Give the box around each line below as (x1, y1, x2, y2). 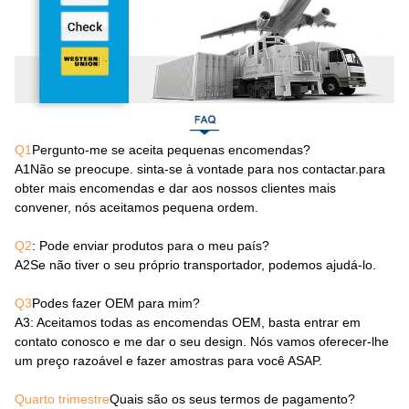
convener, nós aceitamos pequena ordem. (15, 199, 258, 215)
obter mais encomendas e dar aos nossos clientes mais (15, 180, 336, 195)
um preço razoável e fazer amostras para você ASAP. (15, 352, 322, 368)
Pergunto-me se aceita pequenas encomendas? (32, 142, 310, 157)
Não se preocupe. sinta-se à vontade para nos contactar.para (30, 161, 385, 176)
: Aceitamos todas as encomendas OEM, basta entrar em (30, 314, 361, 330)
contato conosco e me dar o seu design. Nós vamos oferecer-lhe (15, 333, 389, 349)
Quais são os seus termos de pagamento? (110, 391, 355, 406)
